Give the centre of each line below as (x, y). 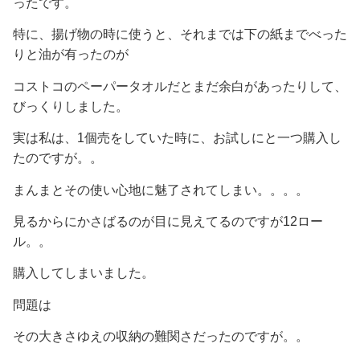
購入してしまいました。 (84, 273)
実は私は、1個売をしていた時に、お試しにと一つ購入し (177, 138)
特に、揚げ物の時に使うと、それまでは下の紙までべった (180, 35)
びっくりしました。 (71, 106)
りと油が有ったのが (71, 55)
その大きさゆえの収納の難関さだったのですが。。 (161, 337)
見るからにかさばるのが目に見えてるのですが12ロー (168, 221)
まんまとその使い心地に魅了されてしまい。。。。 (161, 190)
